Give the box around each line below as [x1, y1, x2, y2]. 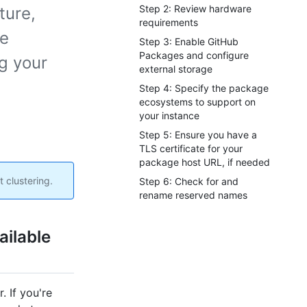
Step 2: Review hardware [139, 3, 251, 14]
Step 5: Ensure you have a [139, 129, 257, 140]
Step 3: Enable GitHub [139, 36, 238, 47]
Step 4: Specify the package [139, 82, 269, 94]
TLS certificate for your [139, 143, 243, 154]
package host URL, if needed [139, 156, 270, 168]
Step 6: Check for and [139, 175, 238, 187]
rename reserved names [139, 189, 247, 201]
